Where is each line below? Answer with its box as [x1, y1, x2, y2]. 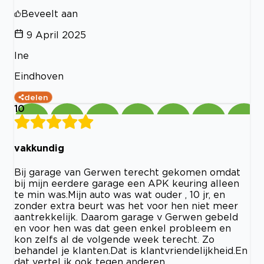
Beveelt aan [21, 8, 78, 19]
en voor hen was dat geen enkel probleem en [14, 222, 231, 233]
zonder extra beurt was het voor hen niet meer [14, 200, 238, 211]
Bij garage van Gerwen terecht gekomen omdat [14, 166, 240, 177]
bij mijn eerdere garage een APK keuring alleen [14, 177, 239, 189]
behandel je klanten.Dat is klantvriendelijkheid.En [14, 245, 247, 256]
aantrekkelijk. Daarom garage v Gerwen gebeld [14, 211, 238, 222]
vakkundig [14, 143, 64, 154]
